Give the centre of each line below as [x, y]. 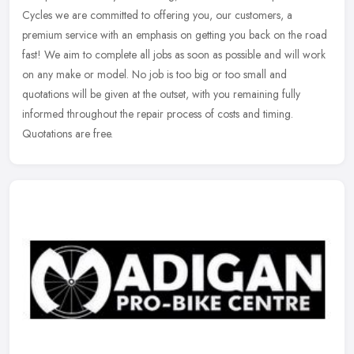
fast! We [41, 54]
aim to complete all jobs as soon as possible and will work [194, 54]
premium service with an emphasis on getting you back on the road [175, 34]
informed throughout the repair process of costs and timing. [158, 113]
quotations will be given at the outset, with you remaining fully [161, 94]
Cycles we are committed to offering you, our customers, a [157, 15]
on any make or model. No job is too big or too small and [154, 74]
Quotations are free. [68, 133]
